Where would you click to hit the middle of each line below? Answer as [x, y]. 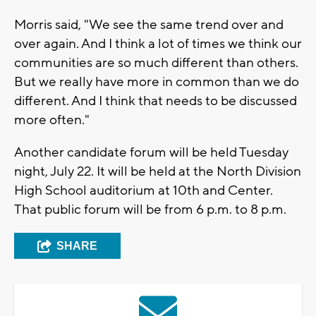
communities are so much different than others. [156, 62]
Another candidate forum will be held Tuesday [151, 152]
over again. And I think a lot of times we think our [158, 43]
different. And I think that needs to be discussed [156, 101]
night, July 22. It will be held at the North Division [158, 171]
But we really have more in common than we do [157, 81]
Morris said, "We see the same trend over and [149, 24]
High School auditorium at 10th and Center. [144, 190]
